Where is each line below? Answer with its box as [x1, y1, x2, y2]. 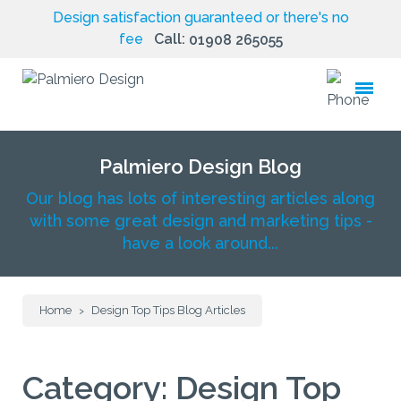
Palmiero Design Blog [99, 155, 302, 178]
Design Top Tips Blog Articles [91, 303, 245, 317]
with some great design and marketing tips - [29, 211, 372, 230]
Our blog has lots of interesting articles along [26, 189, 375, 208]
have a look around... [123, 234, 278, 252]
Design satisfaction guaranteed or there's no [52, 9, 349, 27]
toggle [354, 90, 386, 105]
